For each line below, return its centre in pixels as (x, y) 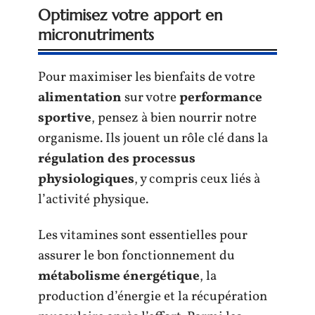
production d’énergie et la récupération (153, 297)
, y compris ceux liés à (197, 179)
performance (221, 97)
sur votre (150, 97)
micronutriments (96, 34)
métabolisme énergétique (119, 277)
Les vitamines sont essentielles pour (143, 236)
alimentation (80, 97)
